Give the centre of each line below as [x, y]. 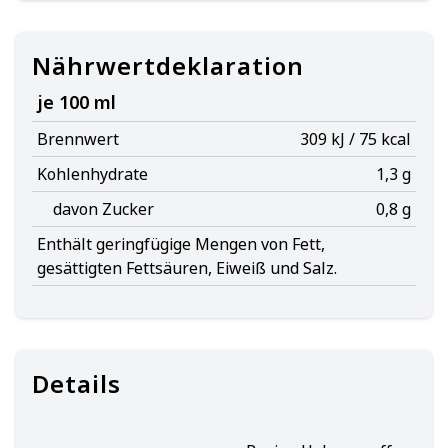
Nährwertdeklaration [168, 65]
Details [76, 383]
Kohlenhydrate [92, 174]
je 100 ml [76, 102]
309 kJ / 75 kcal [355, 139]
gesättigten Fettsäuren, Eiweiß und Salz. [187, 268]
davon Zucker [103, 209]
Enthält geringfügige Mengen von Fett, [181, 244]
